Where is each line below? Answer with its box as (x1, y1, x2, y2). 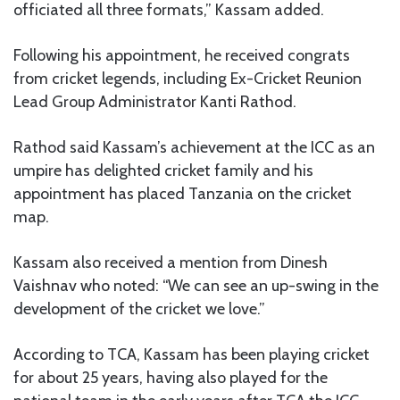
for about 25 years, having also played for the (13, 367, 328, 387)
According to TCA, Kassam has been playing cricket (13, 344, 370, 364)
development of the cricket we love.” (13, 298, 265, 319)
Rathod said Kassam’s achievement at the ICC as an (13, 137, 375, 157)
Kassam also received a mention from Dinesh (13, 252, 328, 272)
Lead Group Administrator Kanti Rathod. (13, 91, 296, 112)
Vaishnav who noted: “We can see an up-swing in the (13, 275, 379, 296)
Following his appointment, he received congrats (13, 45, 350, 65)
